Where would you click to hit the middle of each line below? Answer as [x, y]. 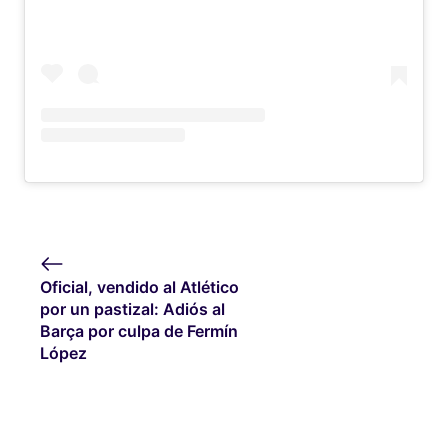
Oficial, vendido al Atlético [139, 286]
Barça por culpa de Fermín [139, 330]
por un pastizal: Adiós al [132, 308]
